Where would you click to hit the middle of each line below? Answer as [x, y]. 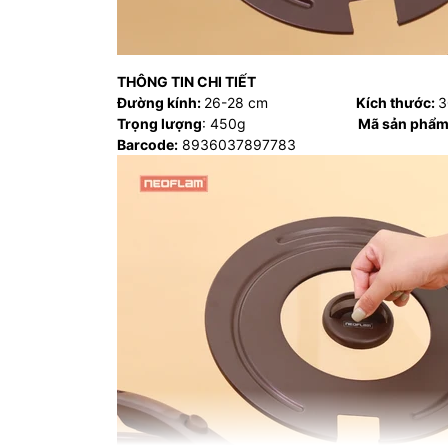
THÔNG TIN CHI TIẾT [186, 81]
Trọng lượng [159, 123]
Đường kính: [160, 102]
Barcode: [147, 144]
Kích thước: [397, 102]
